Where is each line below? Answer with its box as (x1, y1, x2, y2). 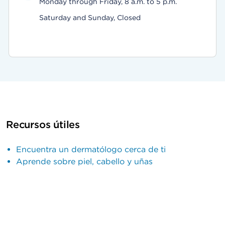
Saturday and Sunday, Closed (39, 14, 141, 22)
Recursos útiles (6, 119, 80, 131)
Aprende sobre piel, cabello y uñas (16, 157, 153, 166)
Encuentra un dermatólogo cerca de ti (16, 145, 166, 154)
